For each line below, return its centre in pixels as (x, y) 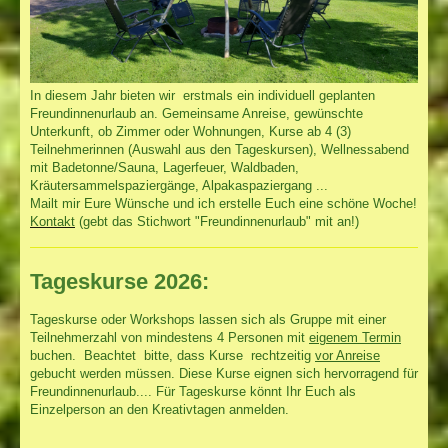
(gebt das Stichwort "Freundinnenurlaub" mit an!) (217, 221)
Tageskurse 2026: (119, 282)
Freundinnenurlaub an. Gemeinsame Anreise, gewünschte (196, 113)
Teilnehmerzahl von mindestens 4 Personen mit (169, 338)
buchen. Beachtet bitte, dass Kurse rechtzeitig (172, 356)
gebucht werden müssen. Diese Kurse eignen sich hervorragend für (224, 374)
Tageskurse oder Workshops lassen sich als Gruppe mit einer (208, 320)
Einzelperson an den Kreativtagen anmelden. (159, 410)
